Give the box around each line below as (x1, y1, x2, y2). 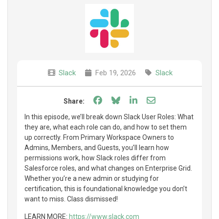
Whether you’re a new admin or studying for (24, 174, 159, 182)
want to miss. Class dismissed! (24, 195, 118, 203)
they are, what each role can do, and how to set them (24, 123, 187, 131)
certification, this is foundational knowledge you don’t (24, 184, 187, 193)
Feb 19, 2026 (93, 68, 136, 77)
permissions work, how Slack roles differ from (24, 153, 166, 162)
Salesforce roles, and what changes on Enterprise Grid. (24, 164, 192, 172)
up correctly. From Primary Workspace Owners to (24, 133, 174, 141)
